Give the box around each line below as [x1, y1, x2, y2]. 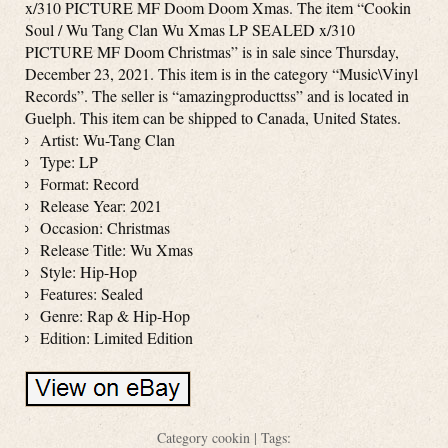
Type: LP [40, 151, 98, 172]
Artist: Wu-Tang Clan [40, 129, 175, 150]
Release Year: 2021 [40, 195, 162, 216]
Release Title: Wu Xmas [40, 239, 193, 260]
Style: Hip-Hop [40, 261, 137, 282]
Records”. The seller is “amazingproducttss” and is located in [25, 85, 409, 106]
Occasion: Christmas [40, 217, 170, 238]
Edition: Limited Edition [40, 327, 193, 348]
